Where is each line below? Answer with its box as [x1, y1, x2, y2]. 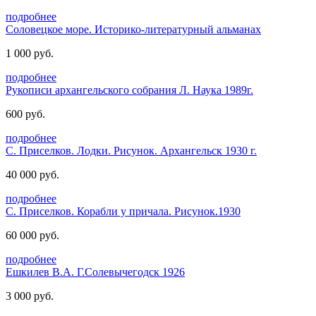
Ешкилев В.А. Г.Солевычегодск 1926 [6, 265, 185, 278]
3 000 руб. [6, 289, 54, 302]
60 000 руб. [6, 229, 59, 241]
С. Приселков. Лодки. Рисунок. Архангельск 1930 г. [6, 144, 257, 157]
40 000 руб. [6, 168, 59, 181]
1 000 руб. [6, 47, 54, 59]
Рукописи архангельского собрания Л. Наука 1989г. [6, 83, 253, 96]
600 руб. [6, 107, 45, 120]
